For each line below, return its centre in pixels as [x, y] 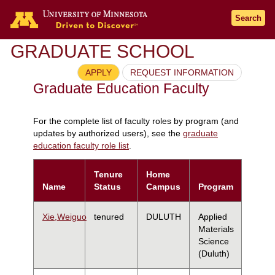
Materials [216, 229]
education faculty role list [81, 146]
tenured [109, 216]
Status [107, 186]
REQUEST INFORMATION [182, 72]
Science [214, 241]
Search [248, 18]
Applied [213, 216]
